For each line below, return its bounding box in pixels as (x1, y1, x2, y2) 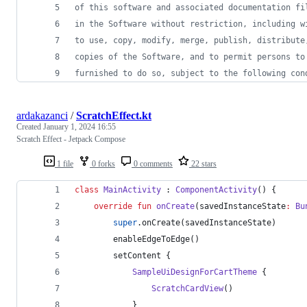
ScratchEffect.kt (76, 109, 151, 121)
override (94, 201, 132, 211)
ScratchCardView (151, 283, 223, 293)
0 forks (90, 158, 115, 169)
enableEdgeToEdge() (75, 234, 199, 244)
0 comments (132, 158, 173, 169)
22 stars (189, 158, 217, 169)
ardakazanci (16, 109, 68, 121)
